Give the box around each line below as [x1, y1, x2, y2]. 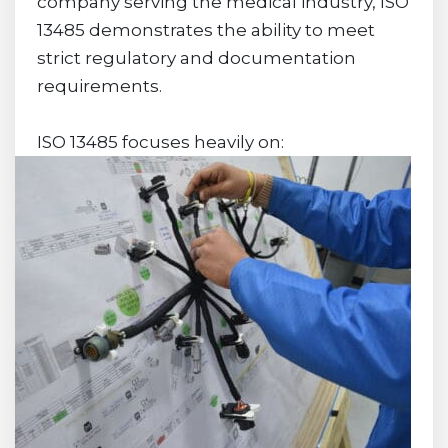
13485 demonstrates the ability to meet [36, 19, 375, 40]
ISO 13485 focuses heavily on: [36, 131, 284, 152]
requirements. [36, 75, 162, 96]
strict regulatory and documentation [36, 47, 356, 68]
